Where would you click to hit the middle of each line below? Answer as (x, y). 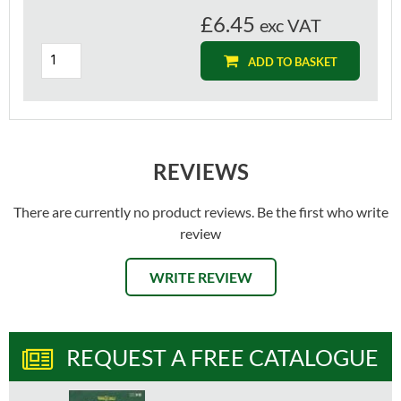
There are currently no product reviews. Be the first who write (200, 211)
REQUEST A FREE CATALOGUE (222, 357)
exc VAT (290, 25)
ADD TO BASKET (292, 61)
